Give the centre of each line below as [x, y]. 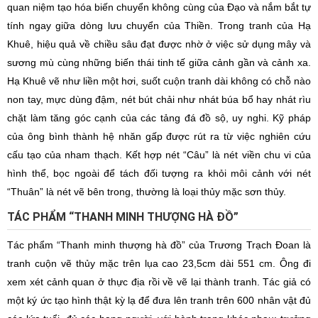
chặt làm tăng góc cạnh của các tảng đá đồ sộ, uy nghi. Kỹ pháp [159, 118]
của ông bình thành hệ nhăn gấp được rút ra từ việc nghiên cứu [159, 136]
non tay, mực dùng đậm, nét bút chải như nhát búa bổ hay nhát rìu [159, 99]
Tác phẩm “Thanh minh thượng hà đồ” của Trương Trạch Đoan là [159, 245]
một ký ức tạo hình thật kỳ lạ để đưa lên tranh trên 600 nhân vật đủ [159, 300]
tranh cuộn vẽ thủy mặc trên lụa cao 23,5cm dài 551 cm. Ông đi [159, 263]
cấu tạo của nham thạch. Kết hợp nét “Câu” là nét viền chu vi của [159, 155]
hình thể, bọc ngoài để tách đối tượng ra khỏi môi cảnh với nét [159, 173]
